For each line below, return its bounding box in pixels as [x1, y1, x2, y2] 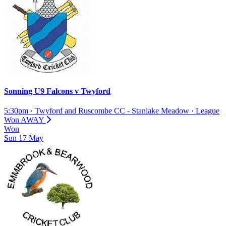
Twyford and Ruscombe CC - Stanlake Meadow [35, 106, 189, 115]
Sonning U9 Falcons [4, 86, 75, 95]
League [196, 106, 219, 115]
